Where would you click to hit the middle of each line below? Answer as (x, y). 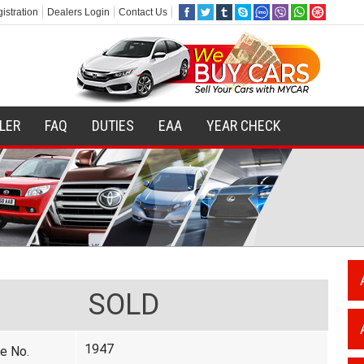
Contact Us (143, 12)
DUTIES (113, 126)
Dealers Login (78, 12)
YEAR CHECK (243, 126)
